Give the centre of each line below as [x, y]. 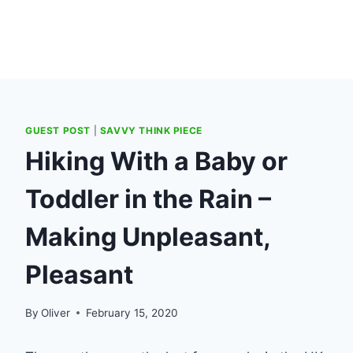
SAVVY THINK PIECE [151, 130]
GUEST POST [58, 130]
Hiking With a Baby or [156, 161]
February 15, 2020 [132, 312]
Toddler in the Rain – [148, 199]
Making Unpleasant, [148, 236]
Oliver [56, 312]
